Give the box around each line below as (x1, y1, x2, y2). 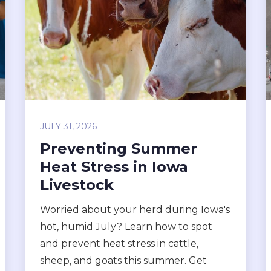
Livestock (39, 176, 114, 194)
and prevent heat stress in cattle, (39, 238, 198, 249)
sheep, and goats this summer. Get (39, 255, 207, 266)
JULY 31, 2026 (39, 121, 97, 132)
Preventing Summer (39, 140, 197, 157)
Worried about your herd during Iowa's (39, 204, 230, 215)
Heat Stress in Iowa (39, 158, 188, 175)
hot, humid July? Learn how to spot (39, 221, 212, 232)
